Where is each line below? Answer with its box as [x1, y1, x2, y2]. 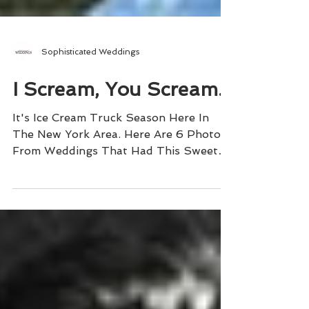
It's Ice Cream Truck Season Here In [12, 177, 209, 190]
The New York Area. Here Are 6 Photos [12, 194, 226, 207]
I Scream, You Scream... [12, 144, 232, 167]
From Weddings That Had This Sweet [12, 210, 218, 223]
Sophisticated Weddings [41, 113, 139, 123]
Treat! [12, 227, 46, 240]
